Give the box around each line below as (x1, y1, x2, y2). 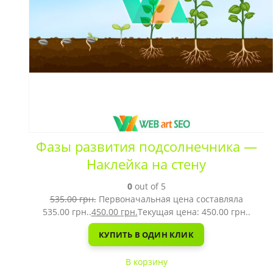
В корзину (125, 256, 168, 268)
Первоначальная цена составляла (98, 193, 243, 205)
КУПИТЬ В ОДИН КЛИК (99, 229, 194, 240)
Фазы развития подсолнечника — (35, 138, 257, 155)
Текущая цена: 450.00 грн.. (137, 206, 250, 218)
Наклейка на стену (87, 155, 206, 173)
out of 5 (132, 180, 166, 192)
